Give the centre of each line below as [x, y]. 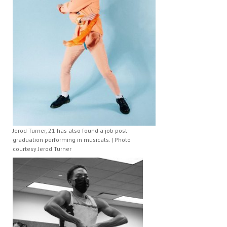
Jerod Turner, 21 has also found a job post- [71, 130]
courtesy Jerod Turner [42, 148]
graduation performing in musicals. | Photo [71, 139]
